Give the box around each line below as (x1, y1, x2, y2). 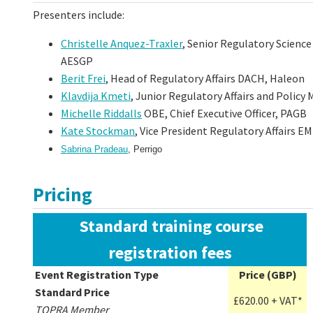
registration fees (108, 241, 232, 263)
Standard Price (33, 284, 110, 299)
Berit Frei (61, 71, 105, 86)
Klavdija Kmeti (61, 89, 131, 103)
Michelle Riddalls (61, 106, 142, 121)
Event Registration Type (33, 267, 159, 282)
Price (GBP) (238, 267, 297, 282)
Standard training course (76, 214, 263, 237)
